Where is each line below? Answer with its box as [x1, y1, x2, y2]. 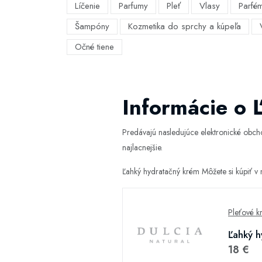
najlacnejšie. [122, 142, 163, 153]
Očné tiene [75, 40, 114, 53]
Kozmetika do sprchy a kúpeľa [128, 20, 241, 33]
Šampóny [75, 20, 109, 33]
